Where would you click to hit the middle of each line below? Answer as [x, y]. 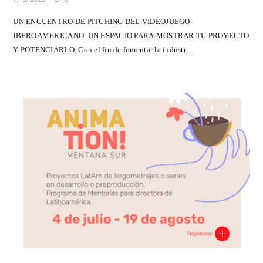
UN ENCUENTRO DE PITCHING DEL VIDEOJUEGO [102, 22]
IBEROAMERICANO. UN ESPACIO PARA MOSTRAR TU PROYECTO [131, 36]
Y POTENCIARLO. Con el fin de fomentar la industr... [102, 50]
